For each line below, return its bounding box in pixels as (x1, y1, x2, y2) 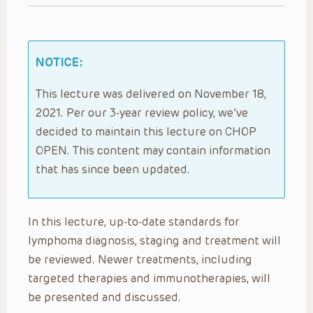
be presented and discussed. (28, 290, 181, 304)
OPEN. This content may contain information (36, 143, 270, 157)
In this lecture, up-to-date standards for (28, 214, 240, 228)
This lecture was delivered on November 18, (36, 87, 266, 101)
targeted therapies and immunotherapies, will (28, 271, 270, 285)
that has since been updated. (36, 162, 190, 176)
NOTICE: (36, 55, 83, 69)
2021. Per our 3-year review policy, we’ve (36, 105, 248, 119)
